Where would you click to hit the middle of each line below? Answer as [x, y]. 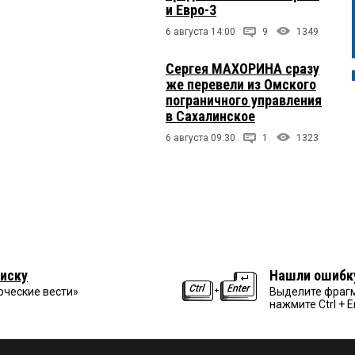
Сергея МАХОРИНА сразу [242, 68]
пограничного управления [244, 100]
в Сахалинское [210, 116]
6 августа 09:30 [200, 137]
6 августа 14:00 [200, 31]
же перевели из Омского [241, 84]
